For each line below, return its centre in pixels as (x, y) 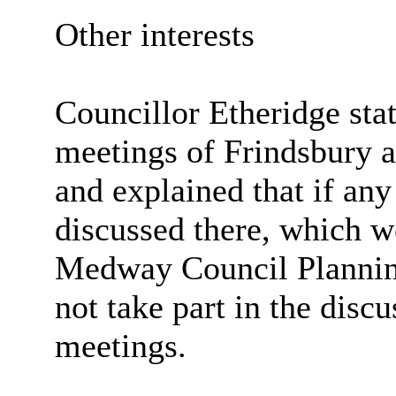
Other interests (154, 35)
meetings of (139, 152)
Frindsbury (297, 152)
